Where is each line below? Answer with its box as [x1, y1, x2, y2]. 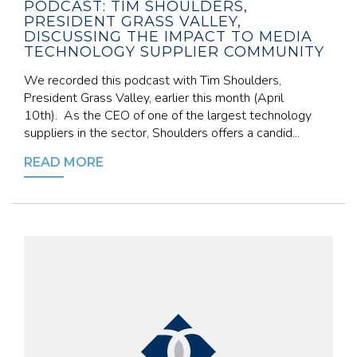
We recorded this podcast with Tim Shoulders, [24, 72, 281, 89]
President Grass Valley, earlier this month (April [24, 89, 284, 107]
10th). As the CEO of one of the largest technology [24, 107, 312, 124]
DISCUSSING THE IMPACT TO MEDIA [24, 28, 312, 45]
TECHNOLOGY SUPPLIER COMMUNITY [24, 43, 324, 61]
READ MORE [24, 155, 104, 170]
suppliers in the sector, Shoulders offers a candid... [24, 124, 300, 142]
